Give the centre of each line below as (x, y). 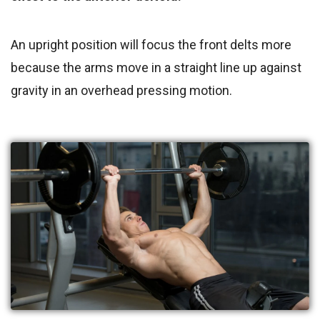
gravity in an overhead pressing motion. (121, 90)
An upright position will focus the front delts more (151, 44)
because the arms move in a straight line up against (156, 67)
